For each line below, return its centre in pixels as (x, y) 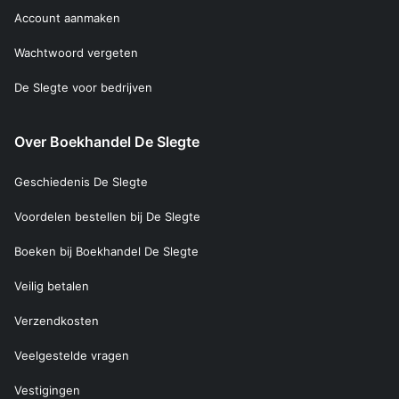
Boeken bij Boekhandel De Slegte (106, 252)
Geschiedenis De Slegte (81, 182)
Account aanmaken (67, 18)
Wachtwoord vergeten (76, 53)
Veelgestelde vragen (72, 356)
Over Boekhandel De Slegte (107, 142)
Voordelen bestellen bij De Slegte (107, 217)
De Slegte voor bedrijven (83, 88)
